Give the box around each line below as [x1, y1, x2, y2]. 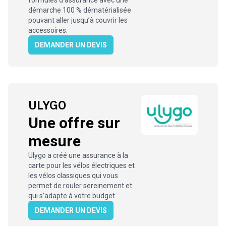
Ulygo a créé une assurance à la [28, 151, 128, 159]
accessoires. [28, 26, 68, 34]
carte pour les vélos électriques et [28, 161, 135, 169]
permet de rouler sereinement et [28, 182, 132, 190]
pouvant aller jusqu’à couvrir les [28, 16, 128, 24]
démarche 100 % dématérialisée [28, 6, 131, 14]
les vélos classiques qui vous [28, 172, 118, 180]
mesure [28, 132, 81, 150]
